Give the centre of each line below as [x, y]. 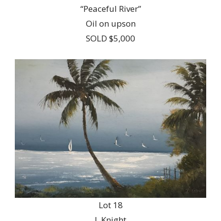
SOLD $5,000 [110, 38]
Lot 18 [110, 205]
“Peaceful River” [110, 8]
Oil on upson [110, 23]
